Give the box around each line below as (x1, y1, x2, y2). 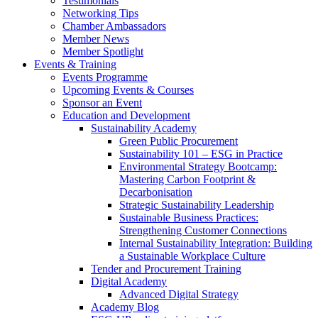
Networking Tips (62, 6, 138, 19)
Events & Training (34, 57, 116, 70)
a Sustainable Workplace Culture (119, 249, 265, 262)
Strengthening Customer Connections (119, 224, 287, 236)
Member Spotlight (62, 45, 143, 57)
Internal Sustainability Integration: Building (119, 236, 312, 249)
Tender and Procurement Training (91, 262, 241, 275)
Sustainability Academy (91, 121, 197, 134)
